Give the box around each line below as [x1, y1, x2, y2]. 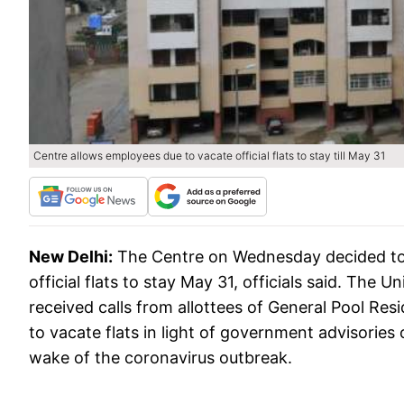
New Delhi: [29, 247, 113, 266]
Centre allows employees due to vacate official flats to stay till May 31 [33, 149, 385, 162]
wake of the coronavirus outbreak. [29, 348, 292, 367]
